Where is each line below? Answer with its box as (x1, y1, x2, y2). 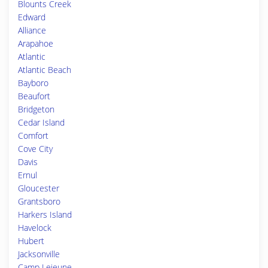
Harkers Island (18, 209, 72, 220)
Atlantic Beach (18, 64, 71, 75)
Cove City (18, 143, 53, 154)
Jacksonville (18, 248, 60, 260)
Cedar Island (18, 117, 65, 128)
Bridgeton (18, 103, 54, 115)
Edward (18, 11, 45, 23)
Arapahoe (18, 38, 53, 49)
